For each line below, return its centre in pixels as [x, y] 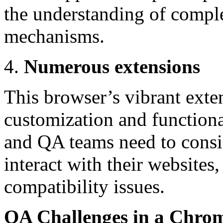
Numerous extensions [112, 66]
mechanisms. [54, 36]
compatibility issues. [84, 186]
